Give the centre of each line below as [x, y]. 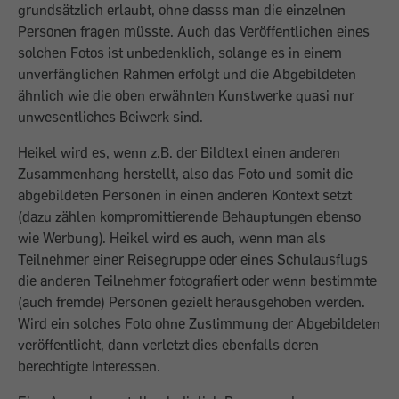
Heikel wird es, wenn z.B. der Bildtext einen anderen [179, 152]
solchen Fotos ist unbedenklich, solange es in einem [180, 53]
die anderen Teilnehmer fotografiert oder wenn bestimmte [197, 281]
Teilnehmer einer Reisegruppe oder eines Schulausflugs [193, 259]
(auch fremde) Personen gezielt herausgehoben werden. [191, 302]
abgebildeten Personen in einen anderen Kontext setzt [185, 195]
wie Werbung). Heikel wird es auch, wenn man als [172, 238]
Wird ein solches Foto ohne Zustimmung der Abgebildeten [199, 323]
